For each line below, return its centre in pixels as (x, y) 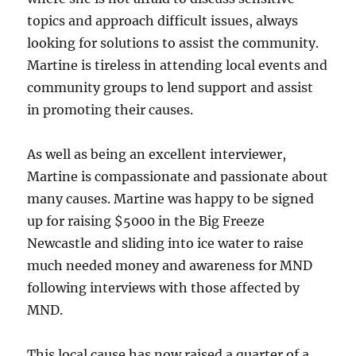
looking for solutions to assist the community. (173, 43)
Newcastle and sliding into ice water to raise (166, 243)
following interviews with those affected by (164, 288)
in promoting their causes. (110, 110)
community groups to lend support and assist (170, 87)
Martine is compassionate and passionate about (178, 176)
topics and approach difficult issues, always (163, 21)
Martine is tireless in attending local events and (178, 65)
